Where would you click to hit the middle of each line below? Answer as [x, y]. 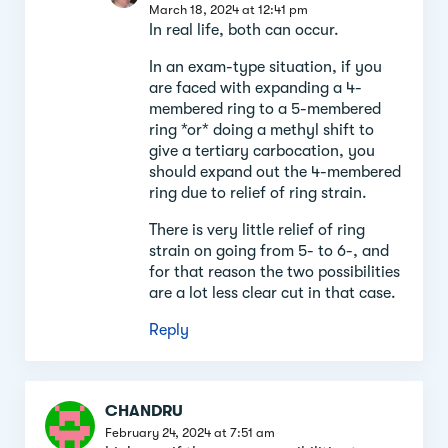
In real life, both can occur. [244, 29]
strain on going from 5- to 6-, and [269, 250]
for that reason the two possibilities [274, 271]
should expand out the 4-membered [275, 171]
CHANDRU [144, 410]
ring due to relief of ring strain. [258, 192]
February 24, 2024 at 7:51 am [190, 432]
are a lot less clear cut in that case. [272, 292]
